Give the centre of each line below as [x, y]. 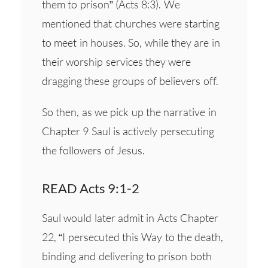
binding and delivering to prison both [127, 256]
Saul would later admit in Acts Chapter [130, 217]
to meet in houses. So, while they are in [131, 42]
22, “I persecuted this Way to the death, [133, 237]
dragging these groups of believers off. [130, 80]
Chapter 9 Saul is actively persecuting [128, 131]
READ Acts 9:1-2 [91, 188]
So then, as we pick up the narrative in [129, 112]
